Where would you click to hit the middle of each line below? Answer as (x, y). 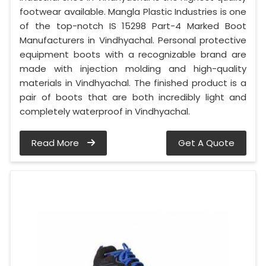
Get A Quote (206, 143)
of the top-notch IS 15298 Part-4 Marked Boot (133, 26)
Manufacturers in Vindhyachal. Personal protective (133, 40)
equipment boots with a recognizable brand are (133, 55)
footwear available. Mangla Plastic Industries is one (133, 12)
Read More (56, 143)
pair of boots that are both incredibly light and (133, 97)
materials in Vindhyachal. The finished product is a (133, 83)
